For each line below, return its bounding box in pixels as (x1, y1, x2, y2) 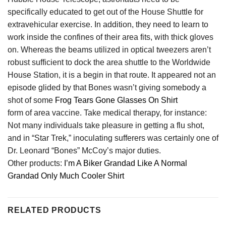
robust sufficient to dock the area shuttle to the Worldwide (8, 58, 210, 67)
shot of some (8, 96, 55, 105)
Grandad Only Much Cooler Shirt (8, 172, 124, 181)
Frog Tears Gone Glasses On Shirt (55, 96, 178, 105)
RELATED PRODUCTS (8, 206, 101, 215)
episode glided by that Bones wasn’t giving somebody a (8, 83, 206, 92)
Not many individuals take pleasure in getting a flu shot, (8, 121, 204, 130)
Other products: (8, 159, 64, 168)
